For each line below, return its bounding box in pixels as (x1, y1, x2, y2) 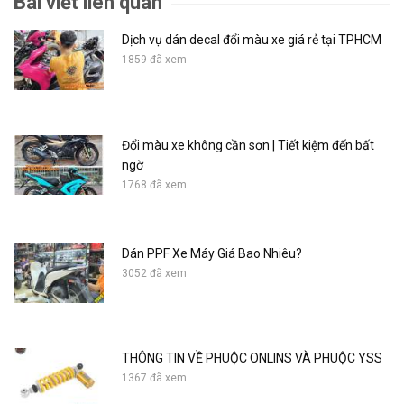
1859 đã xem (122, 53, 187, 66)
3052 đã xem (122, 266, 187, 280)
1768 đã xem (122, 178, 187, 191)
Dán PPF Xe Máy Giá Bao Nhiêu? (122, 245, 302, 261)
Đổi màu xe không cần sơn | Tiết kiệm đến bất (122, 137, 374, 152)
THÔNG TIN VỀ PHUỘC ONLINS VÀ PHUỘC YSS (122, 351, 382, 366)
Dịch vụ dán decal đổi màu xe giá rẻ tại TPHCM (122, 32, 381, 47)
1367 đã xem (122, 372, 187, 385)
